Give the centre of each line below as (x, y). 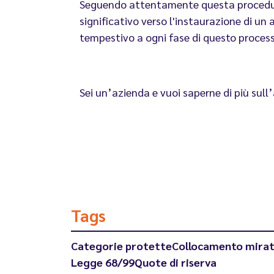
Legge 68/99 (102, 262)
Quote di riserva (175, 262)
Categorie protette (121, 246)
